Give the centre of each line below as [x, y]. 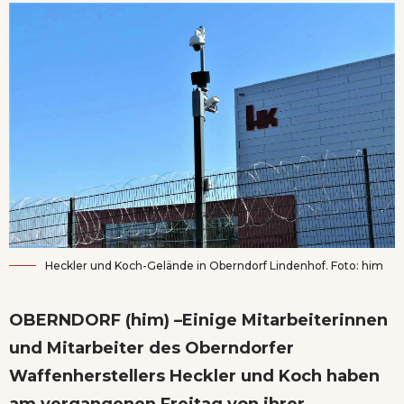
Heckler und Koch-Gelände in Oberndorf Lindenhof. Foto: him [214, 265]
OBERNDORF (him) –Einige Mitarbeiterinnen [198, 320]
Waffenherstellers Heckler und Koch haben [194, 376]
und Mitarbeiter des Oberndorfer [151, 348]
